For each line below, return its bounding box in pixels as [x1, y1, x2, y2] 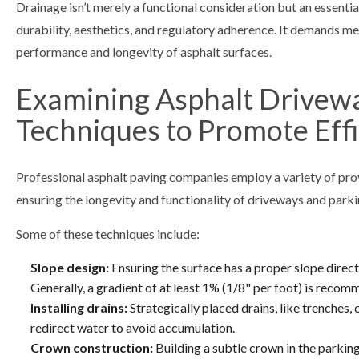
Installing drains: [30, 299, 127, 315]
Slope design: [30, 259, 109, 275]
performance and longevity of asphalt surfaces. [16, 43, 272, 59]
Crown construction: [30, 339, 153, 355]
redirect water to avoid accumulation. [30, 319, 235, 335]
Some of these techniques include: [16, 225, 200, 241]
